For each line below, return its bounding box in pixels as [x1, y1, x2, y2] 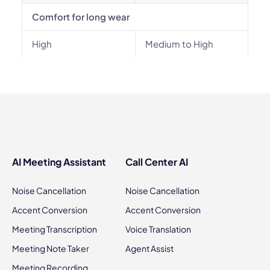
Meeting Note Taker [12, 243, 89, 254]
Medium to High [145, 38, 213, 49]
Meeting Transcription [12, 224, 97, 234]
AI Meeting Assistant [12, 155, 106, 168]
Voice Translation [125, 224, 191, 234]
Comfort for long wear [32, 11, 130, 22]
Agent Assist [125, 243, 174, 254]
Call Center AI [125, 155, 188, 168]
